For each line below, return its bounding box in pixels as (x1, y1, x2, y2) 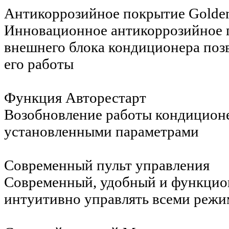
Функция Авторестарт (4, 89, 146, 106)
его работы (4, 56, 74, 73)
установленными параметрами (4, 123, 199, 140)
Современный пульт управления (4, 157, 210, 174)
